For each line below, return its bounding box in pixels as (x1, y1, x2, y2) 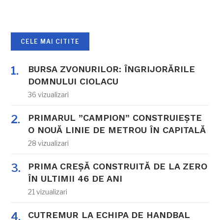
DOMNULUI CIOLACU (28, 76, 119, 86)
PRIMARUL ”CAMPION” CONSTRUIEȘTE (28, 112, 202, 123)
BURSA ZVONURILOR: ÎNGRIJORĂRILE (28, 63, 195, 74)
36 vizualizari (28, 90, 69, 99)
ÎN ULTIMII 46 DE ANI (28, 173, 123, 184)
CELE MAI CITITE (21, 37, 80, 45)
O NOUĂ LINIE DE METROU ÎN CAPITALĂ (28, 124, 206, 135)
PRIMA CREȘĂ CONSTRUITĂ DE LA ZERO (28, 161, 208, 171)
